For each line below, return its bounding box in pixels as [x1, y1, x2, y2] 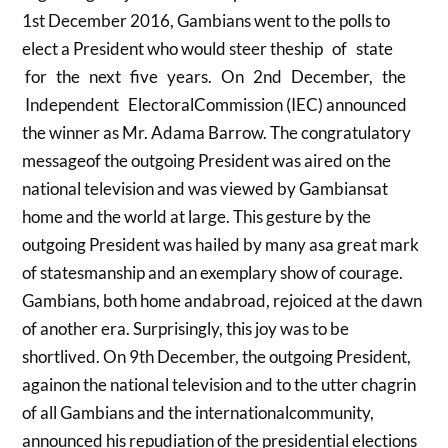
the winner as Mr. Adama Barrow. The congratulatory [22, 121, 412, 143]
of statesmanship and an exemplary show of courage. [22, 261, 404, 283]
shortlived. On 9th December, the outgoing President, [22, 345, 412, 367]
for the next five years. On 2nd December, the [22, 65, 410, 87]
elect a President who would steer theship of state [22, 37, 397, 59]
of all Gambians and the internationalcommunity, [22, 401, 375, 423]
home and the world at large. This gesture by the [22, 205, 372, 227]
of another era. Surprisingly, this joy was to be [22, 317, 350, 339]
